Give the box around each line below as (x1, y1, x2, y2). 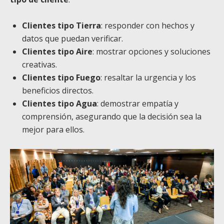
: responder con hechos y (101, 20, 194, 31)
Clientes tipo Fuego (22, 72, 100, 83)
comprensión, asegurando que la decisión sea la (22, 111, 201, 122)
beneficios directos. (22, 85, 93, 96)
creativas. (22, 59, 57, 70)
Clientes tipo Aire (22, 46, 92, 57)
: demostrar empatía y (97, 98, 178, 109)
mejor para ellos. (22, 124, 84, 135)
